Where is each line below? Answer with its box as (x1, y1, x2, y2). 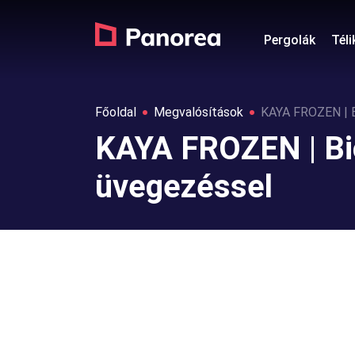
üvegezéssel (95, 168, 273, 205)
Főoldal (95, 105, 136, 120)
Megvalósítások (154, 105, 243, 120)
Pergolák (264, 32, 315, 48)
